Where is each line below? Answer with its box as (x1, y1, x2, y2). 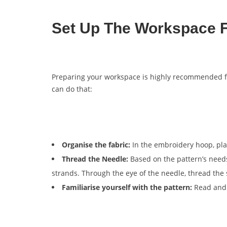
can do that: (52, 84, 92, 94)
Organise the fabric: (62, 139, 132, 149)
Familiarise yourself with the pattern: (62, 182, 194, 192)
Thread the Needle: (62, 154, 130, 164)
